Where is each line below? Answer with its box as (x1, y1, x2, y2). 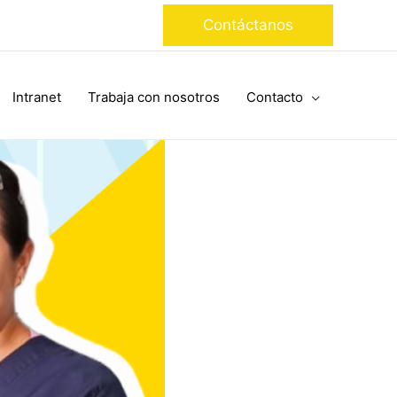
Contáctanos (203, 16, 293, 34)
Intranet (12, 89, 61, 105)
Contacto (246, 89, 303, 105)
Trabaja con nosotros (88, 89, 220, 105)
